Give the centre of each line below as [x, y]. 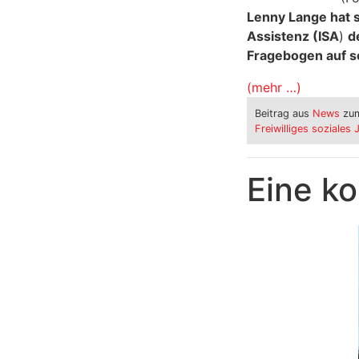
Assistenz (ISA [292, 36]
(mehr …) [274, 88]
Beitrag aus [283, 113]
